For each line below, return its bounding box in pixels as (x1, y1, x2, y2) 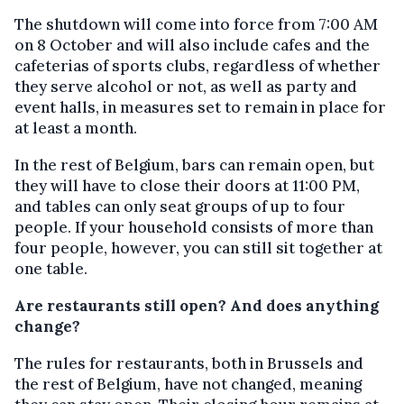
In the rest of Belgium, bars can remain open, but (14, 155, 374, 175)
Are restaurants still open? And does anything (14, 296, 379, 316)
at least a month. (14, 118, 137, 138)
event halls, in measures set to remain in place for (14, 97, 386, 117)
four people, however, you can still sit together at (14, 238, 382, 258)
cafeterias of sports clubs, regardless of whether (14, 56, 381, 76)
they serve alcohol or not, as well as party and (14, 77, 357, 96)
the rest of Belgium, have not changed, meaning (14, 374, 362, 394)
